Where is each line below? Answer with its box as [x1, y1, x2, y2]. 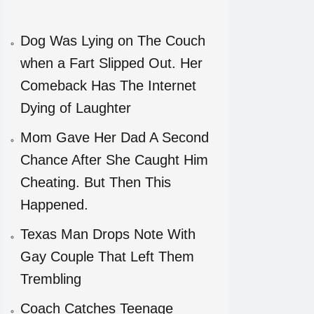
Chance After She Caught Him [20, 152, 208, 168]
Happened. [20, 197, 88, 212]
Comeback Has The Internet [20, 78, 196, 93]
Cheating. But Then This [20, 175, 171, 190]
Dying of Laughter [20, 100, 131, 116]
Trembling [20, 271, 81, 287]
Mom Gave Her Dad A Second [20, 130, 209, 145]
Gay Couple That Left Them [20, 249, 194, 264]
